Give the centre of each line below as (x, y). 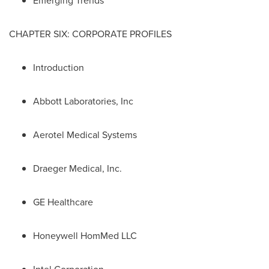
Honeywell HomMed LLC (85, 235)
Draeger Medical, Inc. (77, 168)
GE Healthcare (63, 202)
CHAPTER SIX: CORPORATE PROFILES (90, 34)
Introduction (59, 67)
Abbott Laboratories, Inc (83, 101)
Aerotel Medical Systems (85, 134)
